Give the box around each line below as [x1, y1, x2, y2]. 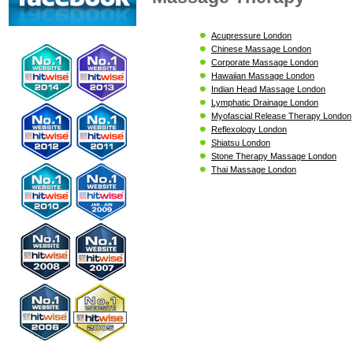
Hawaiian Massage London [211, 70, 314, 80]
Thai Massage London [211, 164, 296, 174]
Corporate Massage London [211, 57, 318, 67]
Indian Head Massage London [211, 84, 325, 94]
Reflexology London [211, 124, 287, 134]
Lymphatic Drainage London [211, 97, 318, 107]
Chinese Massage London [211, 43, 311, 54]
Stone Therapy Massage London [211, 150, 336, 161]
